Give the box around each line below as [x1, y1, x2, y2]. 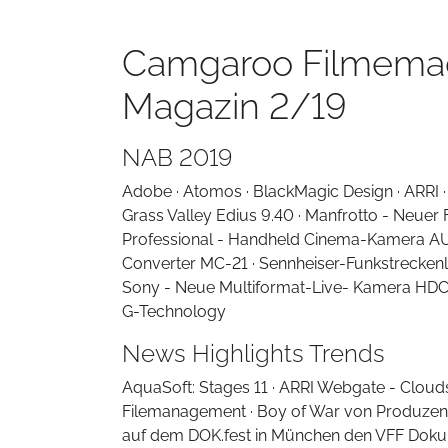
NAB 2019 [122, 143, 232, 172]
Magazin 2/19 [122, 85, 347, 127]
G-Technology [122, 302, 226, 321]
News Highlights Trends [122, 339, 385, 368]
